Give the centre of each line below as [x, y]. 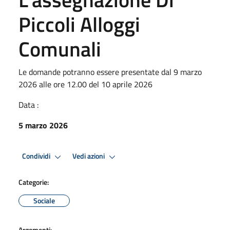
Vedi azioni [89, 156]
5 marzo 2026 [43, 125]
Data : [28, 104]
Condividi [37, 156]
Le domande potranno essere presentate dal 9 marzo [110, 72]
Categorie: [34, 182]
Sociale [44, 200]
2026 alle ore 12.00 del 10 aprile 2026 [85, 84]
